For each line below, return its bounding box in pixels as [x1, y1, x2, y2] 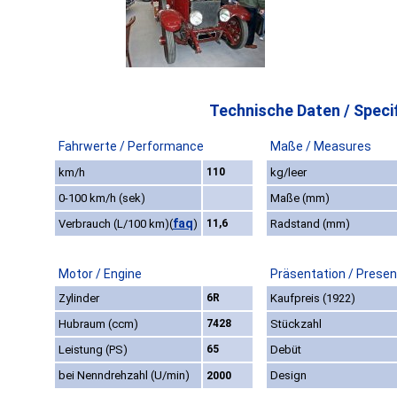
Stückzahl [270, 317, 322, 331]
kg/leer [270, 166, 307, 180]
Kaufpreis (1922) [270, 292, 355, 306]
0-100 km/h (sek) [58, 191, 145, 206]
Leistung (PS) [58, 343, 128, 357]
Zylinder [58, 292, 99, 306]
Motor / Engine [58, 267, 142, 282]
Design [270, 369, 307, 383]
